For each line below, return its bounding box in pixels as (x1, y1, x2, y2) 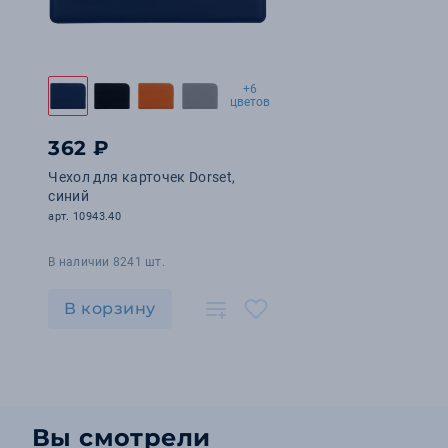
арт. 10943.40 (48, 210, 121, 223)
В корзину (64, 299, 156, 318)
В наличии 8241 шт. (48, 255, 165, 269)
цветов (230, 95, 271, 109)
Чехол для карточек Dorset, (48, 169, 236, 185)
